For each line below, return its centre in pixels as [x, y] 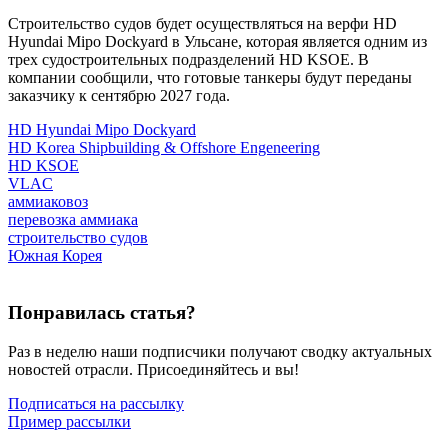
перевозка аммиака [73, 220]
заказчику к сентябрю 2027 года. [119, 96]
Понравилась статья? [102, 312]
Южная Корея [55, 256]
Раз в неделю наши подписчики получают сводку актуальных [220, 351]
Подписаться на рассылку [96, 403]
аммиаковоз [48, 202]
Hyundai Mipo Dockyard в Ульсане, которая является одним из [217, 42]
